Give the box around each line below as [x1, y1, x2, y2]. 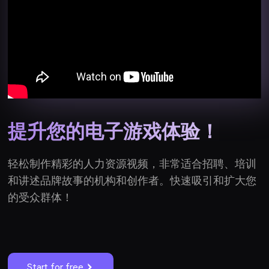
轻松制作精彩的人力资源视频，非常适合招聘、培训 [8, 157, 257, 171]
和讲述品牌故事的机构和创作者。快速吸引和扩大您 [8, 174, 257, 188]
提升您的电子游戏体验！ [8, 120, 220, 144]
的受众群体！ [8, 191, 73, 205]
